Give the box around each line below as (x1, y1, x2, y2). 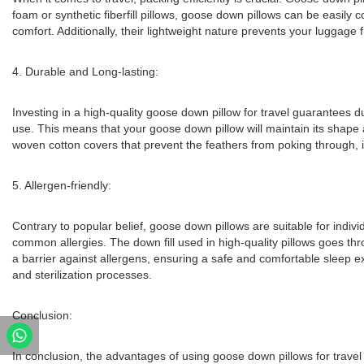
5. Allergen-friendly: (12, 179, 111, 192)
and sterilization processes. (12, 268, 152, 281)
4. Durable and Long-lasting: (12, 65, 158, 78)
